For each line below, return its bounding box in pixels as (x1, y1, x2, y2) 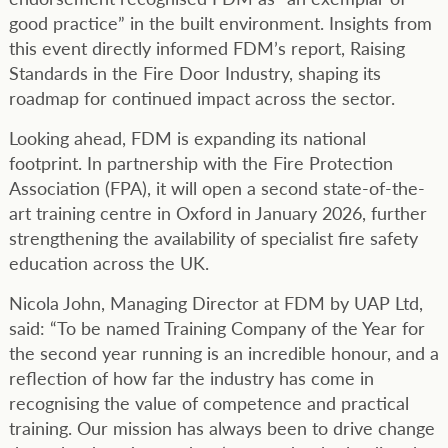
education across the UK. (8, 249, 209, 275)
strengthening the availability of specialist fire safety (8, 224, 418, 250)
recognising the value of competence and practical (8, 389, 409, 415)
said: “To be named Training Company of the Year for (8, 314, 425, 340)
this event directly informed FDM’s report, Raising (8, 34, 405, 60)
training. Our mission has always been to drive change (8, 414, 435, 440)
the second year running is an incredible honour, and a (8, 339, 439, 365)
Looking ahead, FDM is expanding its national (8, 124, 366, 150)
